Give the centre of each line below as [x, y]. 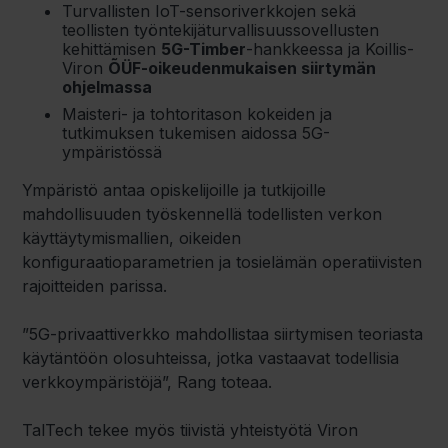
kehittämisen [112, 48]
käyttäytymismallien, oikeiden [132, 238]
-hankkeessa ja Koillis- [330, 48]
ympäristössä [112, 152]
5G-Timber [204, 48]
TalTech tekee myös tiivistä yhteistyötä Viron [190, 430]
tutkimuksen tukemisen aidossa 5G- [196, 133]
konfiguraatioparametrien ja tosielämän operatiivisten [222, 262]
